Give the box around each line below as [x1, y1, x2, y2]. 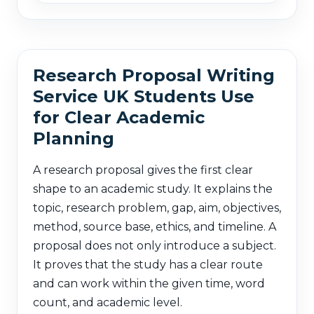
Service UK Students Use [33, 86, 254, 107]
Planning [33, 128, 114, 149]
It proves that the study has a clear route [33, 257, 263, 271]
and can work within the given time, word [33, 276, 265, 290]
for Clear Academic [33, 107, 205, 128]
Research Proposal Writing [33, 64, 275, 86]
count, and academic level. [33, 295, 182, 309]
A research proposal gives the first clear [33, 163, 253, 177]
